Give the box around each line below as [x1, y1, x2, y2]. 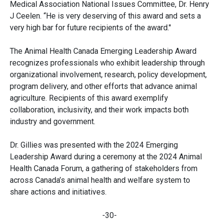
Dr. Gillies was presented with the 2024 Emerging [10, 140, 178, 150]
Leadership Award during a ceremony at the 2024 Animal [10, 152, 202, 162]
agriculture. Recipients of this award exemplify [10, 93, 168, 103]
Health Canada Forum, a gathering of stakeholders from [10, 164, 197, 174]
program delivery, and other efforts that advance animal [10, 82, 197, 91]
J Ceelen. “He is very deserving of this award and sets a [10, 11, 201, 21]
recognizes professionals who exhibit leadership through [10, 58, 205, 68]
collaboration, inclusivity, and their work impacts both [10, 105, 189, 115]
